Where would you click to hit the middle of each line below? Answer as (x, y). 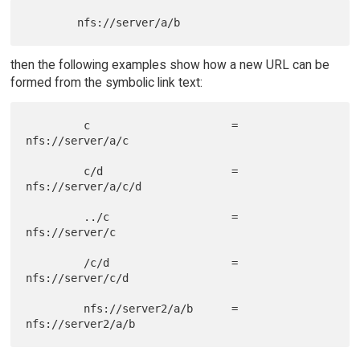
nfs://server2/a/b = (55, 308)
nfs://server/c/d (78, 278)
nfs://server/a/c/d (84, 186)
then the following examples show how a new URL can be (170, 64)
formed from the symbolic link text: (106, 82)
